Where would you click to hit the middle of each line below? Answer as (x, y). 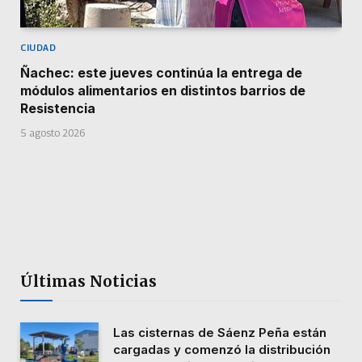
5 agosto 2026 (53, 133)
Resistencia (58, 109)
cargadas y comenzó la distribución (222, 350)
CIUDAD (38, 48)
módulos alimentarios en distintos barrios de (163, 91)
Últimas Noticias (88, 282)
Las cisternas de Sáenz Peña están (220, 333)
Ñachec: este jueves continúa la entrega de (161, 73)
